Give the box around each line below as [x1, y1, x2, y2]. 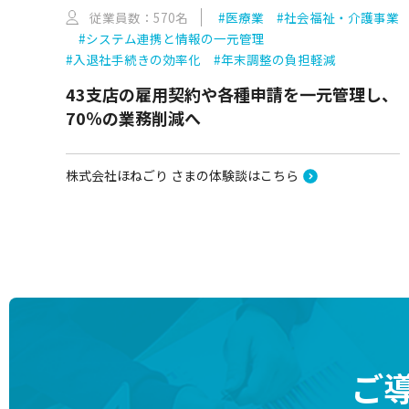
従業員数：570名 [89, 7, 188, 26]
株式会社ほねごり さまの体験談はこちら [66, 165, 299, 184]
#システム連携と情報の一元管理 [79, 28, 265, 47]
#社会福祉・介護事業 [277, 7, 399, 26]
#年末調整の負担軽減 [214, 49, 336, 68]
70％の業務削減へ [66, 105, 201, 130]
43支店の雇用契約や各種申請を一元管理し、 [66, 81, 398, 106]
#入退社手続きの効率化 [66, 49, 201, 68]
